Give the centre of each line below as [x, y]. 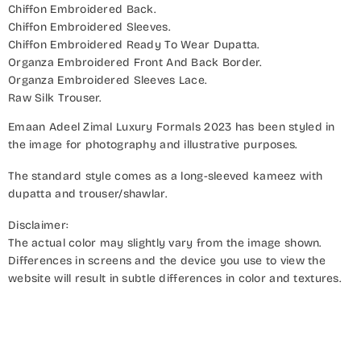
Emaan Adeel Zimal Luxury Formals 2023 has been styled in [172, 127]
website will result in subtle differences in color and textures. [174, 278]
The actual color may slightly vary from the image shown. [165, 243]
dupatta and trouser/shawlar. [87, 193]
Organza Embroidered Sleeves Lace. [108, 80]
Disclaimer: [39, 225]
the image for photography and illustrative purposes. [153, 144]
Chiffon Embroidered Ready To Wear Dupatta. [134, 44]
